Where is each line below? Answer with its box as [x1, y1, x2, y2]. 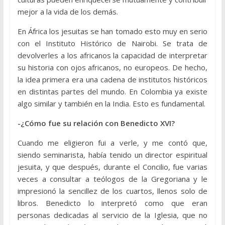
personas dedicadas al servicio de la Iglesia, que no [17, 210, 208, 220]
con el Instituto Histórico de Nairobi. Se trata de [17, 38, 208, 49]
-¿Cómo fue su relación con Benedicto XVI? [17, 118, 175, 129]
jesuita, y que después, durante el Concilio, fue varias [17, 162, 208, 172]
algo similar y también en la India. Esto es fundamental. [17, 98, 205, 109]
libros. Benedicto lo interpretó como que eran [17, 198, 208, 208]
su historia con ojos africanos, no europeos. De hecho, [17, 62, 208, 73]
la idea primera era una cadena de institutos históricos [17, 74, 208, 85]
